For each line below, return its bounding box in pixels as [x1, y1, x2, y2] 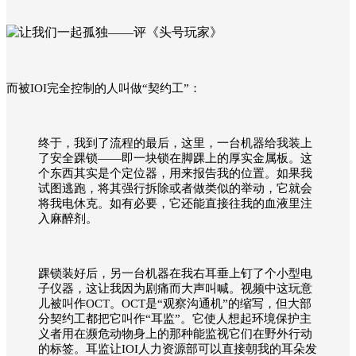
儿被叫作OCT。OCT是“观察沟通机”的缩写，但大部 [38, 296, 311, 310]
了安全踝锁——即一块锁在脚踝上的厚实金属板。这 [38, 151, 312, 164]
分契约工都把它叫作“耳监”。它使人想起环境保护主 [38, 311, 311, 325]
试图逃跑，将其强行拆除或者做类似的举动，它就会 [38, 181, 312, 195]
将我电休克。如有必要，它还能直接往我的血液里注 [38, 196, 312, 210]
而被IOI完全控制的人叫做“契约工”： [6, 81, 201, 95]
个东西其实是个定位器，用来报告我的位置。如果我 [38, 166, 312, 180]
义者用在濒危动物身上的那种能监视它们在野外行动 [38, 327, 312, 340]
